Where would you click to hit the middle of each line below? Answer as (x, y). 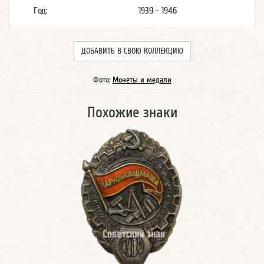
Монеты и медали (142, 80)
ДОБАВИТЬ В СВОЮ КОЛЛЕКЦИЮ (132, 51)
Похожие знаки (132, 113)
